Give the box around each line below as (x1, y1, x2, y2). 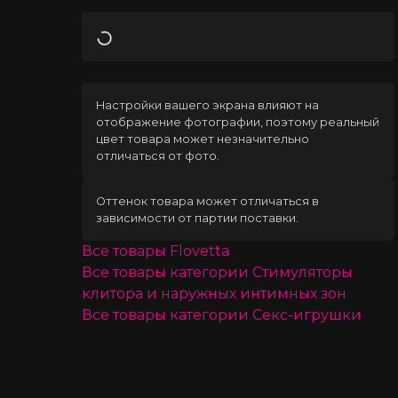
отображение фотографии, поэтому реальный (95, 115, 379, 129)
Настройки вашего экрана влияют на (95, 98, 319, 112)
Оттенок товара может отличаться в (95, 194, 319, 208)
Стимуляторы (251, 263, 353, 281)
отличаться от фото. (95, 148, 219, 163)
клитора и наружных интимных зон (81, 284, 346, 302)
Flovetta (169, 242, 229, 259)
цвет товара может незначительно (95, 131, 309, 146)
